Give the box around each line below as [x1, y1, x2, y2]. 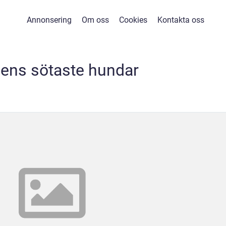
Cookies [119, 15, 147, 25]
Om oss [81, 15, 109, 25]
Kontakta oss [157, 15, 204, 25]
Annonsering [26, 15, 72, 25]
